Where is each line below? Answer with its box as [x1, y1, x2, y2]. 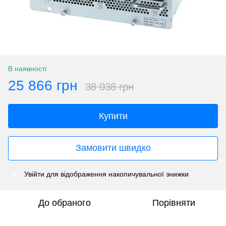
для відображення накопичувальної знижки [44, 169, 189, 178]
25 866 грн [8, 77, 77, 93]
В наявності [8, 64, 46, 73]
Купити [98, 110, 128, 121]
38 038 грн [85, 81, 134, 92]
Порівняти [152, 197, 195, 208]
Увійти [24, 169, 44, 178]
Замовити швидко [75, 143, 151, 153]
